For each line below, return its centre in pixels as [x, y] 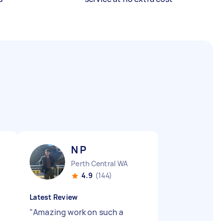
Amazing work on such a [78, 212]
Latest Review [54, 197]
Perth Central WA [99, 164]
